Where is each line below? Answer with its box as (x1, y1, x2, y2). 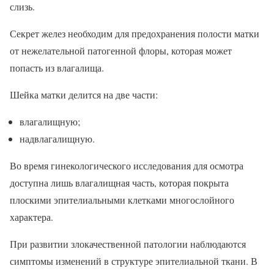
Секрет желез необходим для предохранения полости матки (10, 27, 259, 40)
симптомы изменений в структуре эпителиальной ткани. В (10, 254, 257, 267)
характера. (10, 210, 53, 223)
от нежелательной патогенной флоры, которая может (10, 44, 232, 57)
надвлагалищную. (20, 132, 95, 145)
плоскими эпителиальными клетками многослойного (10, 193, 234, 206)
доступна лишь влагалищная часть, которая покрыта (10, 176, 229, 189)
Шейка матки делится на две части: (10, 88, 158, 101)
